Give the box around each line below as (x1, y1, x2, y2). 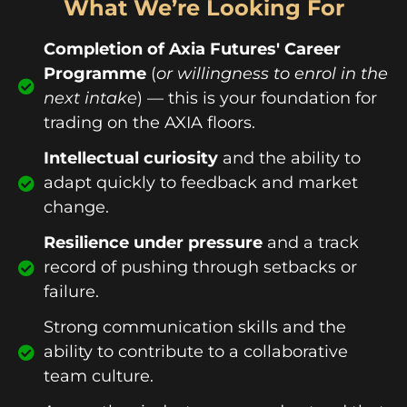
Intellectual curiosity (43, 148, 218, 168)
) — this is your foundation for (136, 88, 377, 108)
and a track (262, 233, 359, 253)
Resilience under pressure (43, 233, 263, 253)
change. (43, 197, 109, 217)
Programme (43, 64, 146, 84)
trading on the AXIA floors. (43, 113, 255, 133)
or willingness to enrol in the (155, 64, 388, 84)
